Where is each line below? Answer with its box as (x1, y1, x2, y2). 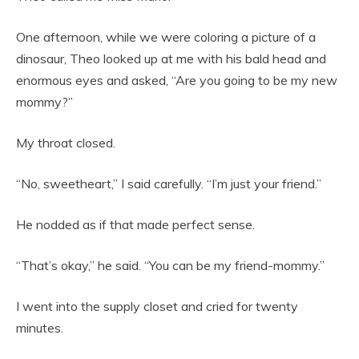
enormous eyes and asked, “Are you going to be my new (16, 72, 337, 89)
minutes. (16, 320, 63, 337)
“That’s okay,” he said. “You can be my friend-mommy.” (16, 257, 325, 274)
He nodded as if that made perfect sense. (16, 216, 255, 233)
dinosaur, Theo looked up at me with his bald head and (16, 50, 326, 67)
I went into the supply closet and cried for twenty (16, 298, 298, 315)
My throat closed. (16, 135, 115, 151)
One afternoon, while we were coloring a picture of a (16, 29, 316, 46)
